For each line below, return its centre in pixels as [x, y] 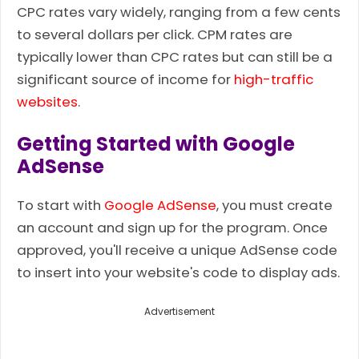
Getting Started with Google [156, 144]
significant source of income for [125, 80]
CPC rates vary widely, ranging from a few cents [179, 12]
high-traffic [274, 80]
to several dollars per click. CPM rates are [155, 35]
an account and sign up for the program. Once [172, 228]
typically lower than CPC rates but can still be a [175, 57]
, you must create [274, 206]
